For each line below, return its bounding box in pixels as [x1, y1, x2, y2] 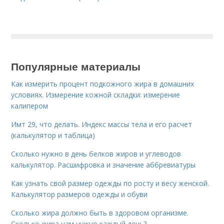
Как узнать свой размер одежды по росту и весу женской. [11, 178, 209, 188]
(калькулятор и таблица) [11, 130, 95, 140]
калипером [11, 100, 48, 110]
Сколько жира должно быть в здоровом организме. [11, 207, 189, 217]
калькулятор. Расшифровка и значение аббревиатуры [11, 159, 196, 169]
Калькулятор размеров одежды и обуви [11, 189, 148, 199]
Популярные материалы [11, 58, 141, 73]
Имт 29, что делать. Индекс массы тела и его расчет [11, 119, 192, 129]
